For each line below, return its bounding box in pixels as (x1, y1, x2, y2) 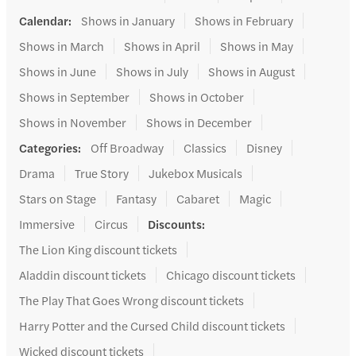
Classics (184, 139, 226, 157)
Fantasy (116, 190, 157, 207)
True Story (75, 164, 129, 182)
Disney (246, 139, 282, 157)
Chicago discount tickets (166, 266, 296, 284)
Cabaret (176, 190, 219, 207)
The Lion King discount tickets (19, 241, 177, 258)
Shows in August (208, 63, 295, 80)
